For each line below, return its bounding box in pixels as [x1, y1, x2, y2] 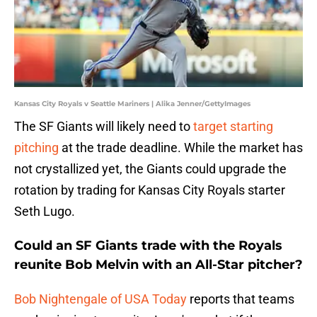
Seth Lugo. [14, 204, 75, 219]
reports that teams [187, 292, 294, 307]
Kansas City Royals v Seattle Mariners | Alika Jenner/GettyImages [14, 99, 250, 109]
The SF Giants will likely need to [14, 119, 193, 134]
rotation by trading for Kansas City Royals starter [14, 183, 285, 198]
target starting [193, 119, 273, 134]
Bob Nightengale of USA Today [14, 292, 187, 307]
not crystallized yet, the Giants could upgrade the [14, 161, 287, 177]
